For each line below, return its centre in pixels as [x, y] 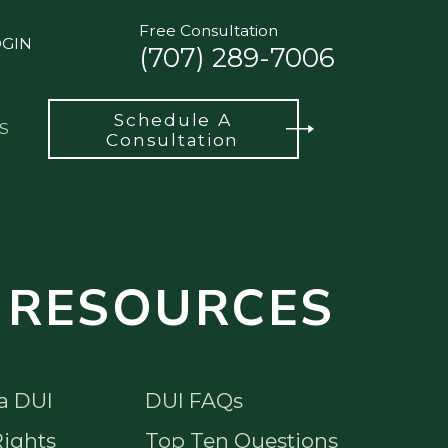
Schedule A [173, 120]
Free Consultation [208, 30]
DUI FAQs [193, 401]
